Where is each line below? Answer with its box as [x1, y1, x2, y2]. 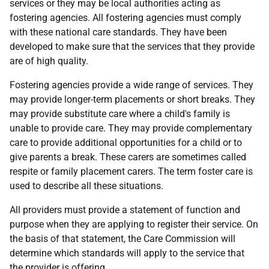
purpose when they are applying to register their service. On [10, 219, 258, 230]
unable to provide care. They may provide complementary [10, 122, 252, 134]
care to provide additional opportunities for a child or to [10, 137, 242, 148]
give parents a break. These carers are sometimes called [10, 151, 246, 163]
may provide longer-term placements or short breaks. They [10, 94, 255, 105]
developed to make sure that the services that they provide [10, 41, 255, 52]
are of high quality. [10, 55, 88, 67]
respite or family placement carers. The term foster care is [10, 166, 253, 177]
